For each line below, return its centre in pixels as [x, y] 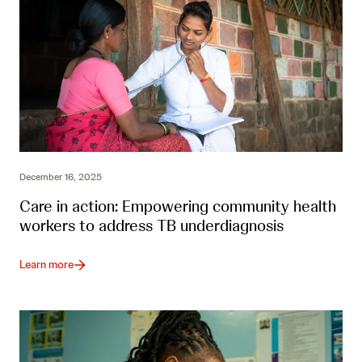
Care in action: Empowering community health [178, 206]
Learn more [46, 265]
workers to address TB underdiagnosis [152, 226]
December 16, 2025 [61, 177]
